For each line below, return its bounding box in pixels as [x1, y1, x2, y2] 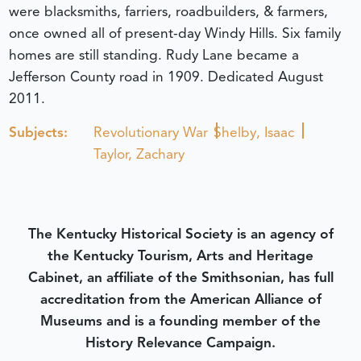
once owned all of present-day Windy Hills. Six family [8, 24, 341, 43]
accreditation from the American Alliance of [39, 289, 322, 308]
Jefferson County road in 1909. [8, 68, 208, 86]
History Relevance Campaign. [85, 333, 276, 351]
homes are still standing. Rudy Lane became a [8, 46, 299, 64]
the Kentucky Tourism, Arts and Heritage [48, 246, 313, 264]
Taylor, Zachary [93, 144, 185, 163]
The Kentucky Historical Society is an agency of [27, 224, 334, 243]
